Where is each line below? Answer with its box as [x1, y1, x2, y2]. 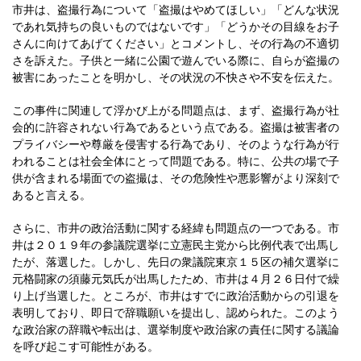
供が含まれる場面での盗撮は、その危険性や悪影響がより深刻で [12, 172, 339, 185]
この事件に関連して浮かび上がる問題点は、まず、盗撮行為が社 [12, 104, 339, 117]
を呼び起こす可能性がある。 [12, 340, 159, 353]
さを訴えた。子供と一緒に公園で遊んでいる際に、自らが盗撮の [12, 54, 339, 67]
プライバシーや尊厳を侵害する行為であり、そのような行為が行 [12, 138, 339, 151]
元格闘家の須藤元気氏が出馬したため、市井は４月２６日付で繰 [12, 272, 339, 285]
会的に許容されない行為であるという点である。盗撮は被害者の [12, 121, 339, 134]
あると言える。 [12, 189, 91, 201]
